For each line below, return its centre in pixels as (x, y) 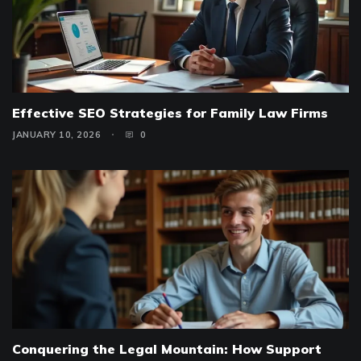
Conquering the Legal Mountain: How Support (167, 349)
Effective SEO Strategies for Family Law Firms (170, 112)
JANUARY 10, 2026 (56, 134)
